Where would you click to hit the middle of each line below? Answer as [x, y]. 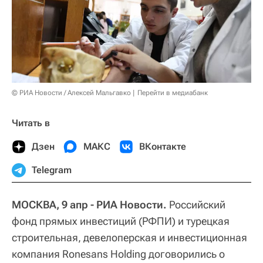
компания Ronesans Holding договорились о [118, 254]
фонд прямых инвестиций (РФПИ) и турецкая [121, 221]
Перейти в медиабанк [173, 93]
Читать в [31, 123]
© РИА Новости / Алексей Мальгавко [71, 93]
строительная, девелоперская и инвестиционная [129, 238]
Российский [196, 205]
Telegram [52, 170]
